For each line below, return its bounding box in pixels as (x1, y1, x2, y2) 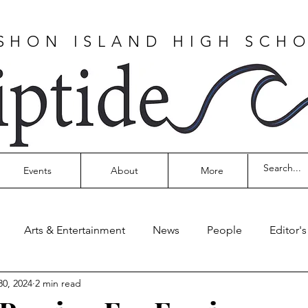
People (207, 223, 242, 236)
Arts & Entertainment (24, 223, 125, 236)
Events (23, 164, 52, 177)
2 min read (35, 276, 81, 289)
